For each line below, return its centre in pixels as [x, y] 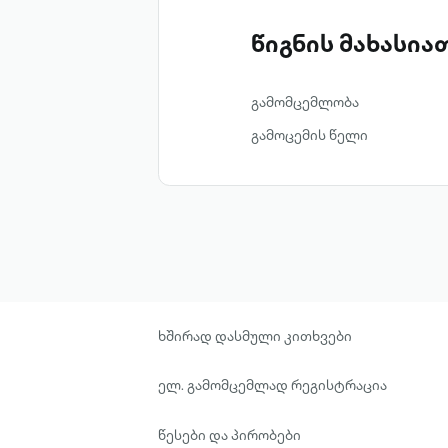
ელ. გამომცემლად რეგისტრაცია [273, 385]
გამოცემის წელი [309, 134]
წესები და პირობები [230, 435]
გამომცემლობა [304, 102]
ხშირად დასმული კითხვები [255, 335]
